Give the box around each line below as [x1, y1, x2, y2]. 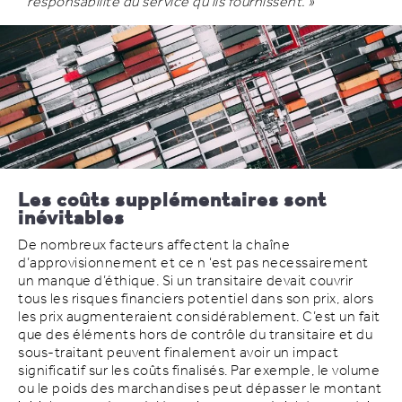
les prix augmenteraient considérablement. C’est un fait [18, 302, 380, 331]
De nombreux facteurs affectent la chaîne [18, 231, 290, 259]
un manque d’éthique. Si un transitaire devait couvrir [18, 267, 354, 295]
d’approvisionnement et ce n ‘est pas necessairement [18, 249, 369, 277]
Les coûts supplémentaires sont [18, 181, 327, 220]
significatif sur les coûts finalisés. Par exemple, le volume [18, 356, 380, 385]
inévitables [18, 199, 125, 238]
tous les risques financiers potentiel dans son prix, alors [18, 284, 373, 313]
